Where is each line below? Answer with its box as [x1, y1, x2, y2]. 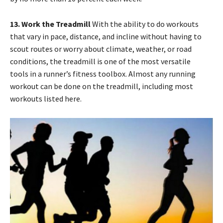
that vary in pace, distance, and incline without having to [10, 31, 202, 41]
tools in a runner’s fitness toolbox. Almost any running [10, 68, 196, 79]
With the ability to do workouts [92, 18, 199, 29]
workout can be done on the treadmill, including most [10, 81, 193, 91]
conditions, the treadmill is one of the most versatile [10, 56, 191, 66]
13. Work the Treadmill [10, 18, 92, 29]
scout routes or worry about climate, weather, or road [10, 43, 192, 54]
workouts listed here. [10, 93, 82, 104]
